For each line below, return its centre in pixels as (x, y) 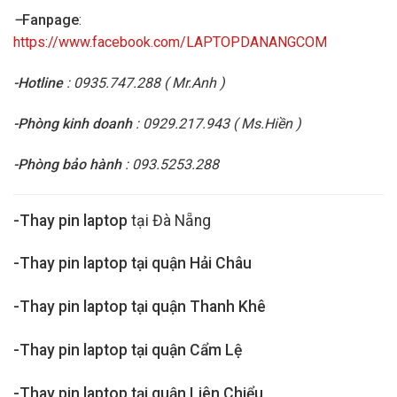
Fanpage (51, 20)
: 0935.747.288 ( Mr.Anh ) (144, 83)
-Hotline (38, 83)
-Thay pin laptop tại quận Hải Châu (132, 264)
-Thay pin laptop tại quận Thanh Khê (140, 307)
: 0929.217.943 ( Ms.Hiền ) (217, 124)
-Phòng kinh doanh (73, 124)
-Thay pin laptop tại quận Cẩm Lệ (128, 350)
